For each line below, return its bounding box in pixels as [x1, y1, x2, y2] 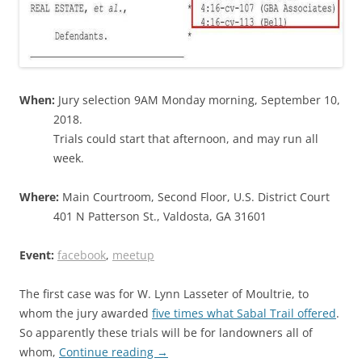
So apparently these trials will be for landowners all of [19, 324, 313, 340]
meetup [112, 246, 154, 263]
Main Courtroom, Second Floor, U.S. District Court [59, 188, 330, 204]
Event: [19, 246, 54, 263]
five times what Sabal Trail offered [152, 305, 336, 321]
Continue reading [59, 343, 157, 360]
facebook [57, 246, 106, 263]
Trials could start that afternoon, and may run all [53, 130, 318, 146]
